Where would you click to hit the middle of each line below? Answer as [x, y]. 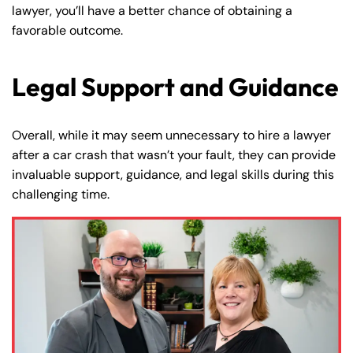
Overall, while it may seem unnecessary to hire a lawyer [171, 135]
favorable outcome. [67, 30]
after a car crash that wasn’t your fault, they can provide [174, 155]
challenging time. [61, 194]
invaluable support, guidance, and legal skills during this [173, 175]
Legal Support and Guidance [175, 87]
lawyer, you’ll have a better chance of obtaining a [152, 11]
